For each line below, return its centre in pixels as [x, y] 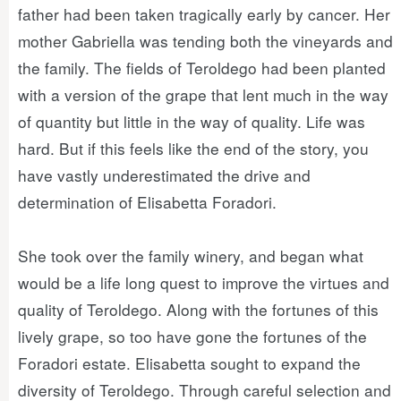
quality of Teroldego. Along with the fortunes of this [198, 309]
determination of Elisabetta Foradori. [147, 202]
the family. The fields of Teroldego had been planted [202, 68]
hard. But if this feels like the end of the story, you [193, 148]
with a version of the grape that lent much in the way [203, 94]
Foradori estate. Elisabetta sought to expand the [189, 363]
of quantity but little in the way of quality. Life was [192, 121]
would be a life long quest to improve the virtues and [204, 282]
